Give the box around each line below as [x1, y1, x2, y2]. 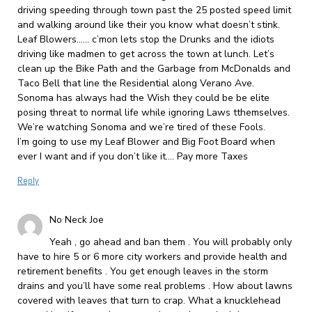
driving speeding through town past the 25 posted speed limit [17, 3, 291, 17]
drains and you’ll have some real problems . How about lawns [17, 279, 292, 293]
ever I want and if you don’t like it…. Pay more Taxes [17, 150, 248, 164]
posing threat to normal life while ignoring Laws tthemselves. [17, 106, 290, 120]
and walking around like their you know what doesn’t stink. [17, 18, 280, 32]
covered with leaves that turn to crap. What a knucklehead [17, 294, 281, 308]
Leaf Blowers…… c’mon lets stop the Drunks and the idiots [17, 33, 274, 47]
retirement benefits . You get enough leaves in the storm [17, 265, 268, 279]
